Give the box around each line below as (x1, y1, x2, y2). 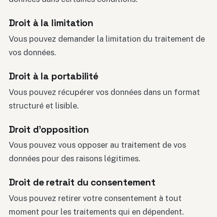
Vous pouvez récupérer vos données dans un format (9, 87, 200, 97)
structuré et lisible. (9, 100, 79, 110)
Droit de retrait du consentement (9, 176, 155, 189)
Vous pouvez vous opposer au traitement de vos (9, 140, 186, 150)
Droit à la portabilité (9, 70, 98, 82)
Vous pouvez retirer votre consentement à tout (9, 193, 182, 203)
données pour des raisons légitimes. (9, 154, 140, 164)
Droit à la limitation (9, 17, 93, 30)
